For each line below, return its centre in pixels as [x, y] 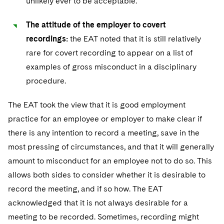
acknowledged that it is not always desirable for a [98, 203]
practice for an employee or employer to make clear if [105, 119]
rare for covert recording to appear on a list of [109, 53]
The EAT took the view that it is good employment [97, 105]
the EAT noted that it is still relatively [135, 39]
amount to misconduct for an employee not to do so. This [110, 161]
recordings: [48, 39]
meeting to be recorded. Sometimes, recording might [103, 217]
